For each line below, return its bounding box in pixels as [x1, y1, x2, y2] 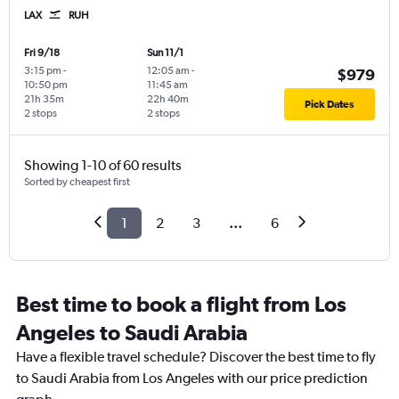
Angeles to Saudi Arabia [16, 320, 248, 346]
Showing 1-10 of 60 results [24, 157, 182, 175]
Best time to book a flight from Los [16, 291, 346, 317]
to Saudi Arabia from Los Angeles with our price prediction [16, 370, 368, 387]
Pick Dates [305, 98, 354, 111]
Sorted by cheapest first [24, 175, 130, 189]
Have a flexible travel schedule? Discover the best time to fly [16, 348, 376, 366]
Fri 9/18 [24, 46, 60, 60]
